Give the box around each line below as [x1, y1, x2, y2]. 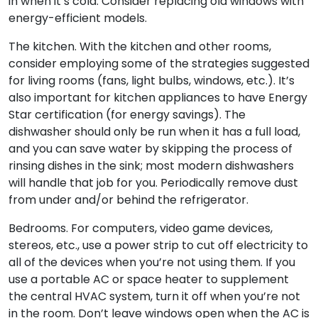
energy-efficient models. [9, 9, 147, 26]
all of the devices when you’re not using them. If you [9, 253, 295, 270]
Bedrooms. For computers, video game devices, [9, 219, 273, 236]
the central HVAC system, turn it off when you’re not [9, 287, 300, 305]
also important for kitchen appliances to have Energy [9, 89, 307, 106]
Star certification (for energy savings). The [9, 106, 246, 123]
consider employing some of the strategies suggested [9, 55, 309, 72]
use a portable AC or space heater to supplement [9, 270, 289, 287]
